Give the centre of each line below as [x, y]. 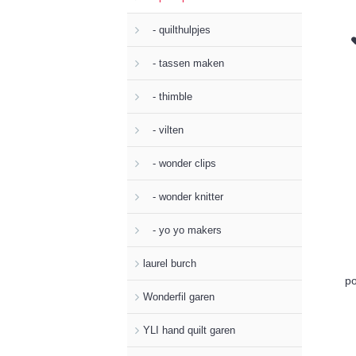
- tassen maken [184, 63]
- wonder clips [180, 163]
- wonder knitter [183, 196]
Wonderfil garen [179, 296]
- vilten [163, 130]
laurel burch [170, 263]
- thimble [168, 96]
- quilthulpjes [177, 29]
